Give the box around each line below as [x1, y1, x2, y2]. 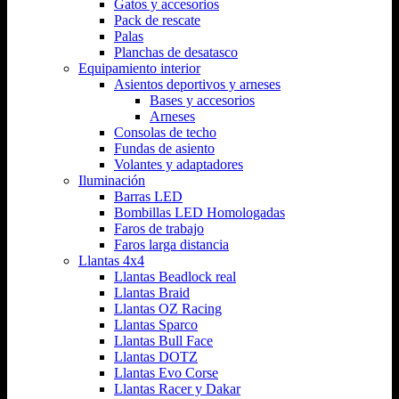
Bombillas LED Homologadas [114, 204, 285, 220]
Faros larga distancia [114, 236, 229, 252]
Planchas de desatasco [114, 44, 238, 60]
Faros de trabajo [114, 220, 204, 236]
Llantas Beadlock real [114, 268, 236, 284]
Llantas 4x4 [78, 252, 144, 268]
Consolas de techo [114, 124, 216, 140]
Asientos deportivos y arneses [114, 76, 281, 92]
